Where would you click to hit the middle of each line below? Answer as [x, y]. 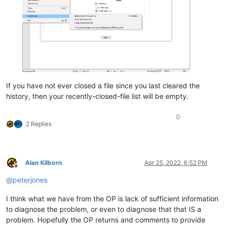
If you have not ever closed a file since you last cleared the [103, 85]
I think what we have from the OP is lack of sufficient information [112, 198]
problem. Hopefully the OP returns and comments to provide [106, 219]
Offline [25, 170]
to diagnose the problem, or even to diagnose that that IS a [104, 209]
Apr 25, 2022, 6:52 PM [176, 162]
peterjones [30, 180]
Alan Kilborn [44, 162]
